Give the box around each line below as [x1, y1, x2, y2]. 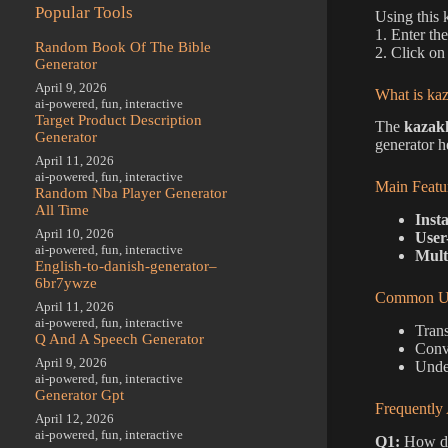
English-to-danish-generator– [35, 257, 217, 274]
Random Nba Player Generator [35, 184, 227, 201]
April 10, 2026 [35, 225, 114, 241]
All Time [35, 201, 89, 218]
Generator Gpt [35, 386, 124, 403]
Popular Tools [35, 3, 133, 23]
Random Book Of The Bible [35, 38, 211, 55]
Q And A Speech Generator [35, 330, 204, 347]
